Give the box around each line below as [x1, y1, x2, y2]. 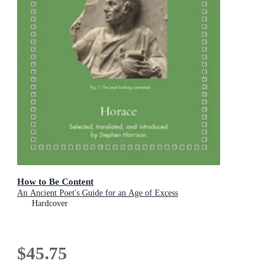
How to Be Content [17, 176, 94, 187]
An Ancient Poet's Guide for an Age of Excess [17, 188, 178, 198]
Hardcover [32, 198, 68, 208]
